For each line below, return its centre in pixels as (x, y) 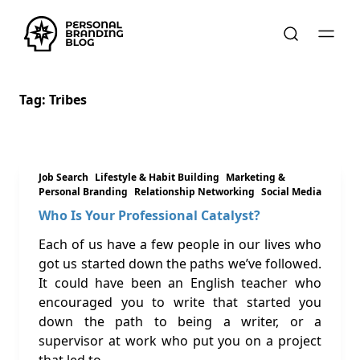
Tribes (68, 100)
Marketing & (256, 177)
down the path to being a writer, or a (180, 321)
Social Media (291, 192)
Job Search (63, 177)
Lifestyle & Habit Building (157, 177)
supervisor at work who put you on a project (180, 341)
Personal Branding (83, 192)
